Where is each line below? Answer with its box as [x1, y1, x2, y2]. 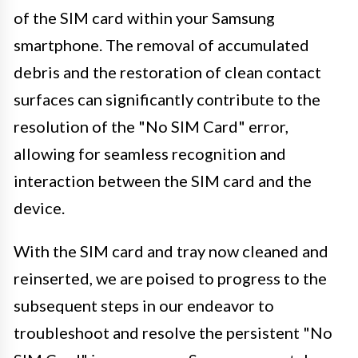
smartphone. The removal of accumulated [14, 34, 309, 54]
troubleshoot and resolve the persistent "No [14, 322, 332, 342]
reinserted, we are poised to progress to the [14, 268, 327, 288]
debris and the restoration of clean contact [14, 62, 321, 82]
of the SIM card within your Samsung [14, 7, 275, 27]
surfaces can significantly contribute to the [14, 89, 320, 109]
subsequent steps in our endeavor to [14, 295, 274, 315]
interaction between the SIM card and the [14, 170, 312, 190]
